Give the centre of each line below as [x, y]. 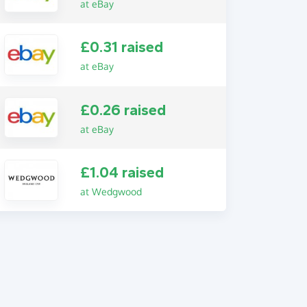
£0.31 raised [121, 48]
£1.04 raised [122, 173]
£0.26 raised [123, 110]
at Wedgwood [111, 192]
